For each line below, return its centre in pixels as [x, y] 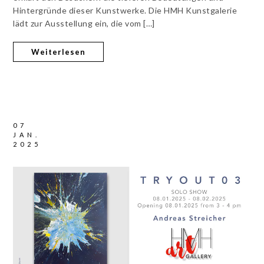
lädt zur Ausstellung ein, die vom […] [84, 24]
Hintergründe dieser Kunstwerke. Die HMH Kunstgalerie [125, 11]
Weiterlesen [59, 52]
